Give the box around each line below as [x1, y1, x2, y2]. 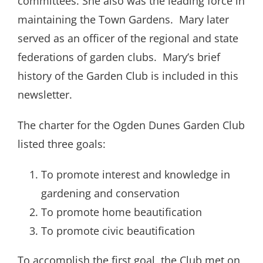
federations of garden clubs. [18, 50, 157, 65]
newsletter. [18, 87, 75, 102]
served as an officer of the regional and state [18, 31, 238, 46]
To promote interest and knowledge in [41, 167, 230, 182]
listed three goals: [18, 137, 106, 151]
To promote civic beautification [41, 224, 195, 238]
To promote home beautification [41, 205, 202, 220]
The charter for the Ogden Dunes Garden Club [18, 118, 245, 133]
